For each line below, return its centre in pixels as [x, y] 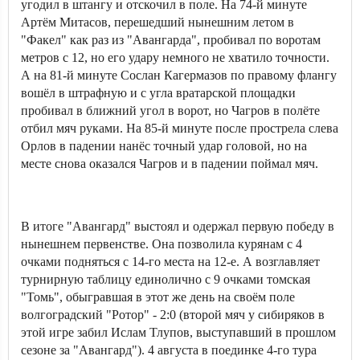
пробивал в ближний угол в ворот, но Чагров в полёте [170, 110]
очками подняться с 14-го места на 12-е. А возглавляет [170, 262]
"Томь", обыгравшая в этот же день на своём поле [158, 297]
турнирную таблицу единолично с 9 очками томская [166, 279]
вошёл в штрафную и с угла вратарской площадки [158, 93]
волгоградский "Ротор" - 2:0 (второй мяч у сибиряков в [173, 315]
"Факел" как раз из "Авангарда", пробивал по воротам [171, 40]
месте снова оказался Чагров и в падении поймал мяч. [170, 164]
